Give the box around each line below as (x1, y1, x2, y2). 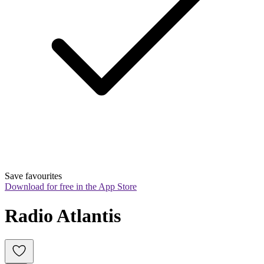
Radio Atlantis (5, 204, 121, 226)
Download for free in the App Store (5, 181, 137, 192)
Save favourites (5, 171, 62, 181)
